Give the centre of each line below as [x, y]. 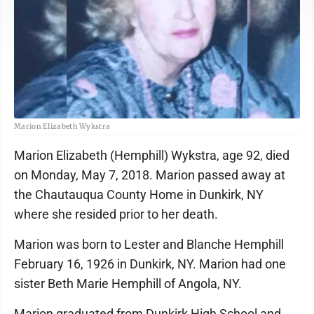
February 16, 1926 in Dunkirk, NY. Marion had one [150, 264]
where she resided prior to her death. [116, 214]
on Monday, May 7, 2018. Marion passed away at [150, 175]
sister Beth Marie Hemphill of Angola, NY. [128, 284]
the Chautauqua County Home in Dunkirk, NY [139, 194]
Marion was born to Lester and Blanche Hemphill [149, 244]
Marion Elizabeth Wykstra [62, 127]
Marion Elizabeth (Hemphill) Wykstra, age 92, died [152, 155]
